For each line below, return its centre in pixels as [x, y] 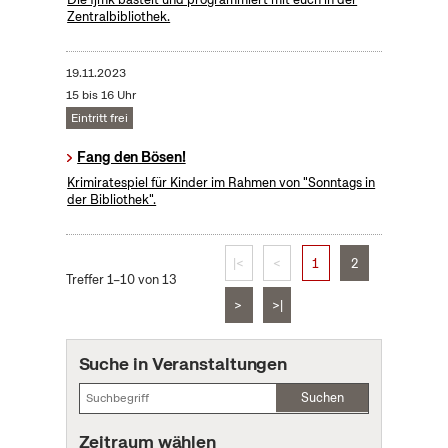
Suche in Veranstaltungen [183, 364]
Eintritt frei [99, 118]
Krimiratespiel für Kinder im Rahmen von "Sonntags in [221, 183]
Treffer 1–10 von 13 [121, 280]
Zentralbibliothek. [119, 17]
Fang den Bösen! [131, 157]
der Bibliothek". [112, 200]
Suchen [322, 398]
